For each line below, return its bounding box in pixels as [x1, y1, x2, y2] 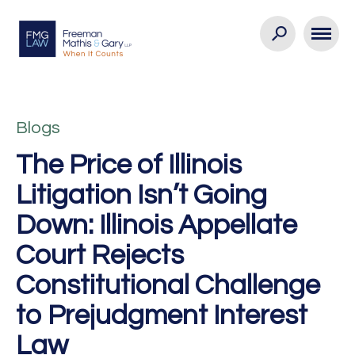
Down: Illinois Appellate [16, 211, 297, 239]
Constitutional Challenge [16, 271, 320, 300]
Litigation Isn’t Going [16, 181, 267, 209]
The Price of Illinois [16, 151, 242, 179]
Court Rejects [16, 241, 184, 269]
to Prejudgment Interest [16, 301, 307, 330]
